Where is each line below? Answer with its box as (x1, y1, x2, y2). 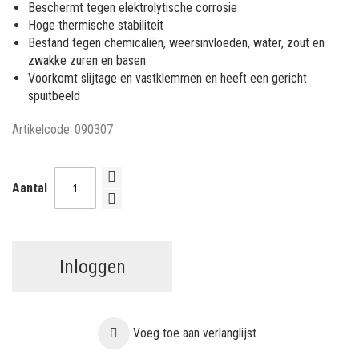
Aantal (12, 180, 47, 196)
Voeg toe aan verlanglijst (132, 325, 256, 341)
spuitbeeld (28, 87, 80, 103)
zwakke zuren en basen (28, 52, 146, 68)
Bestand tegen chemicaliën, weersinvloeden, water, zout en (28, 34, 325, 50)
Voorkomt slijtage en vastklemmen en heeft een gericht (28, 70, 307, 86)
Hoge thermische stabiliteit (28, 17, 163, 33)
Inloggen (58, 255, 126, 278)
